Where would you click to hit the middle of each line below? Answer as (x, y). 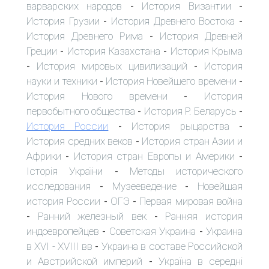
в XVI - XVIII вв (59, 246)
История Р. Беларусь (190, 111)
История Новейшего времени (171, 81)
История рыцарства (180, 126)
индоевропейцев (63, 231)
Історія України (65, 171)
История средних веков (80, 141)
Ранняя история (204, 216)
